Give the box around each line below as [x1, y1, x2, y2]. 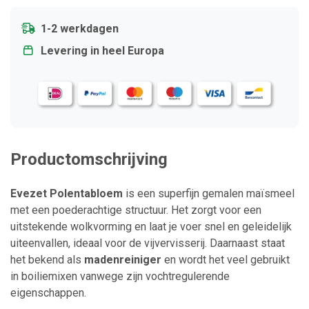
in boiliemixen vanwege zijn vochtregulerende [10, 270, 230, 283]
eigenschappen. [10, 286, 86, 300]
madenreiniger [84, 253, 161, 267]
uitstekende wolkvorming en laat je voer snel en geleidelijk [10, 220, 292, 234]
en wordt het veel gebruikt [161, 253, 290, 267]
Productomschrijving [10, 150, 168, 170]
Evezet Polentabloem [10, 187, 123, 201]
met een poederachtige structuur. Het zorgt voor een [10, 203, 261, 217]
